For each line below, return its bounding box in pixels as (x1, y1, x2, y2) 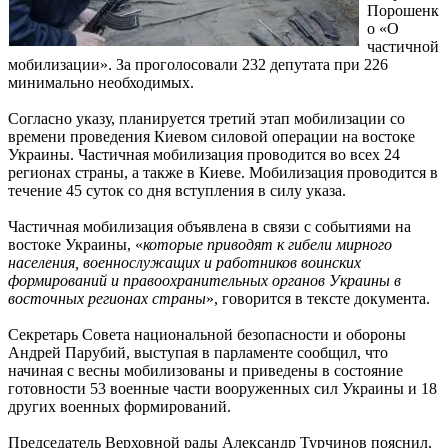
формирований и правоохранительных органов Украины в (8, 271, 401, 289)
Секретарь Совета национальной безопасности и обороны (8, 325, 406, 343)
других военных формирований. (8, 397, 231, 415)
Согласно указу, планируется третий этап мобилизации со (8, 109, 405, 127)
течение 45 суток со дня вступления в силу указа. (8, 181, 346, 199)
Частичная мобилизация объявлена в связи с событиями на (8, 217, 411, 235)
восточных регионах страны (8, 289, 206, 307)
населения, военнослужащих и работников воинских (8, 253, 361, 271)
